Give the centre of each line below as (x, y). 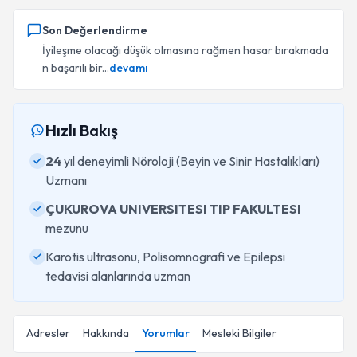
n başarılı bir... (76, 68)
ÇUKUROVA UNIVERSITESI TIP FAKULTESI (173, 209)
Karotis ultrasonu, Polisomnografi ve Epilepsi (165, 257)
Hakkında (106, 333)
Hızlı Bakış (82, 130)
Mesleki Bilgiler (239, 333)
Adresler (48, 333)
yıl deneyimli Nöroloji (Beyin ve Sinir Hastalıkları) (190, 161)
